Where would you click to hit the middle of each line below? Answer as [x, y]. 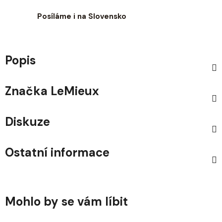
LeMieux [73, 91]
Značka [26, 91]
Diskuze [28, 122]
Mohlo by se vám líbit [66, 202]
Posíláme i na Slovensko [82, 17]
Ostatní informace [57, 153]
